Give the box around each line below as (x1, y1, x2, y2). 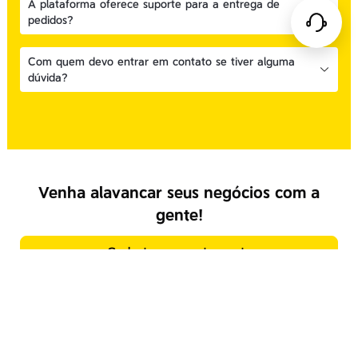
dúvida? (28, 71, 68, 84)
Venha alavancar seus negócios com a (38, 183, 320, 202)
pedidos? (28, 14, 74, 26)
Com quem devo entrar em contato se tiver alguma (28, 55, 295, 68)
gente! (155, 205, 203, 225)
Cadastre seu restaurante (106, 245, 252, 260)
